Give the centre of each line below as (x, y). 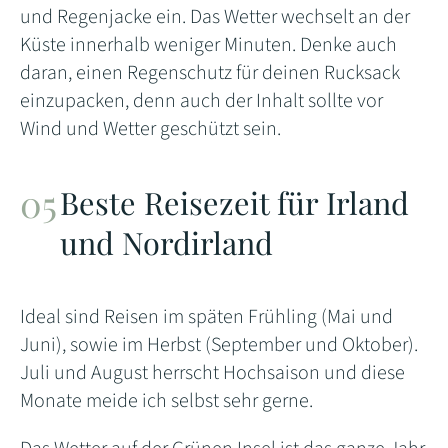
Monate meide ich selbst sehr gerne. (166, 400)
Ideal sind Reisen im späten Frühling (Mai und (206, 316)
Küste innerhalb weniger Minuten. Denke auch (208, 44)
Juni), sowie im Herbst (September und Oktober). (219, 344)
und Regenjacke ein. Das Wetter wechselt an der (215, 16)
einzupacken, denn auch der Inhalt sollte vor (201, 100)
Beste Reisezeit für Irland (234, 202)
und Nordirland (166, 242)
